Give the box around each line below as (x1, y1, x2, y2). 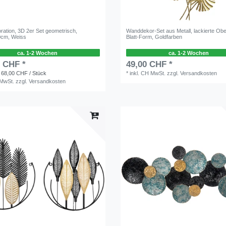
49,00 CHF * (126, 60, 173, 70)
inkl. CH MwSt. (130, 70, 166, 77)
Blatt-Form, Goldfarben (126, 33, 183, 40)
